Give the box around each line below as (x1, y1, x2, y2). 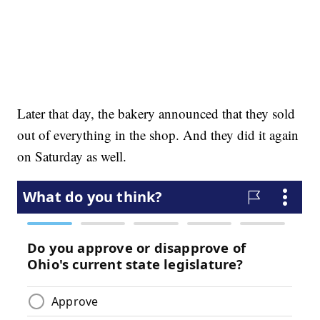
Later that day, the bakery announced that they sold (17, 104, 296, 122)
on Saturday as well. (17, 146, 127, 165)
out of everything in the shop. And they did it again (17, 125, 299, 144)
